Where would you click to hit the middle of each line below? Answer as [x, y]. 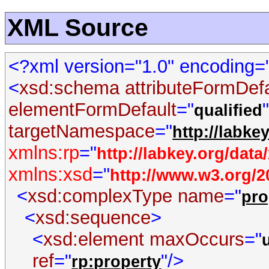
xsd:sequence [93, 218]
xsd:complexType [100, 196]
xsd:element [94, 240]
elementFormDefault [93, 110]
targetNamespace [82, 131]
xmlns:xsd [51, 175]
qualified [228, 111]
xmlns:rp [44, 153]
